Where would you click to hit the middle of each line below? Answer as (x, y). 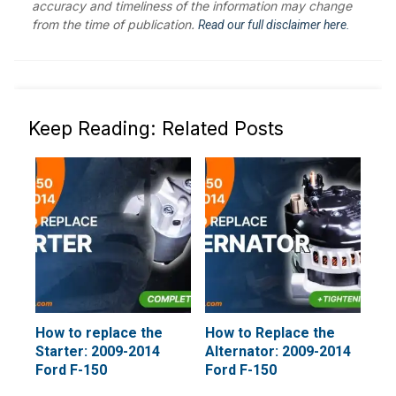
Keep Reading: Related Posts (156, 128)
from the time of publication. (115, 24)
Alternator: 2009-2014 (278, 351)
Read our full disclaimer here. (274, 25)
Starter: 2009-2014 (98, 351)
